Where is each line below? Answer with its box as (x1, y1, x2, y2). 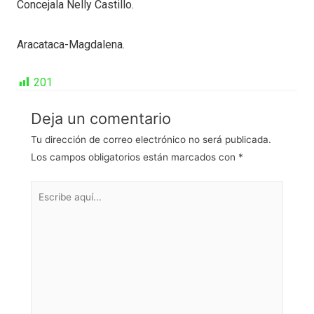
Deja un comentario (31, 109, 171, 128)
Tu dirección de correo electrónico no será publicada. (31, 134, 271, 145)
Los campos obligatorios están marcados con (31, 151, 238, 163)
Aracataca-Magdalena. (17, 37, 125, 51)
